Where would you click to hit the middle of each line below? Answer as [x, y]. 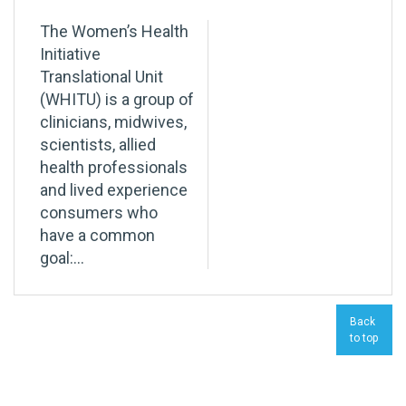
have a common [97, 236]
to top [364, 338]
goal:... [62, 258]
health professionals [114, 168]
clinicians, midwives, [113, 122]
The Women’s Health [114, 32]
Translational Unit [101, 77]
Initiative [70, 54]
